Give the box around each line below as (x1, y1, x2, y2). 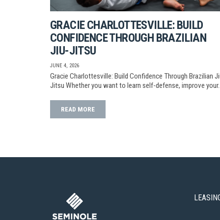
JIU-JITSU (50, 43, 96, 57)
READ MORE (61, 105, 95, 113)
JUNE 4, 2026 (50, 62, 79, 69)
